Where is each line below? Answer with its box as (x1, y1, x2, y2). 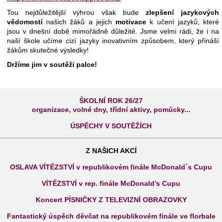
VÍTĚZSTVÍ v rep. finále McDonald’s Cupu (42, 179, 180, 187)
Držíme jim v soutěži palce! (7, 60, 97, 68)
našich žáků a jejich (46, 18, 116, 26)
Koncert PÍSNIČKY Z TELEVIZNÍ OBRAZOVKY (35, 196, 187, 204)
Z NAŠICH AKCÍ (85, 147, 137, 155)
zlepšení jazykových (145, 8, 220, 16)
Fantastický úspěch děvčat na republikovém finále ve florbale (6, 212, 216, 220)
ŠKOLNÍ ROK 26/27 (79, 97, 143, 105)
